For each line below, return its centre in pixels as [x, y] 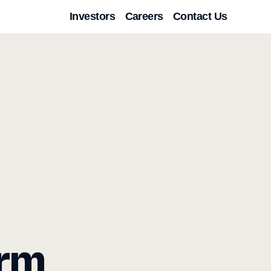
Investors [93, 16]
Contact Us [200, 16]
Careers [144, 16]
